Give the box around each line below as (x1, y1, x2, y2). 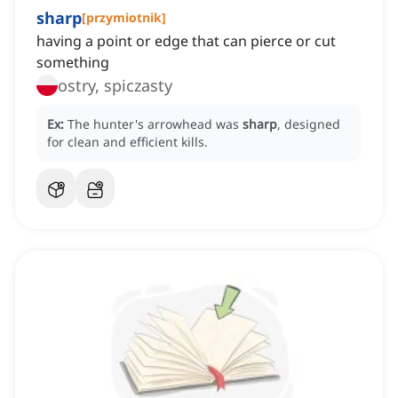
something (36, 52, 109, 73)
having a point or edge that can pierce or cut (36, 31, 336, 52)
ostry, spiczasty (58, 75, 172, 97)
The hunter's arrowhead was (68, 115, 243, 133)
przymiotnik (86, 9, 162, 27)
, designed (277, 115, 340, 133)
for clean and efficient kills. (47, 133, 208, 151)
